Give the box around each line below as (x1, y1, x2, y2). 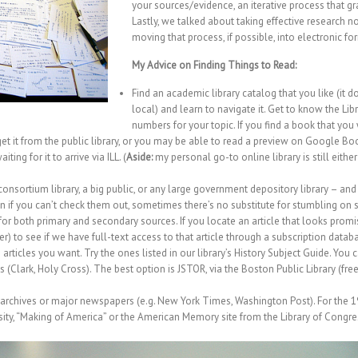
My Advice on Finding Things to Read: (132, 58, 296, 72)
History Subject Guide (234, 245, 329, 260)
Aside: (126, 149, 153, 164)
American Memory (137, 309, 219, 324)
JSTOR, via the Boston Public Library (177, 261, 336, 276)
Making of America (20, 309, 103, 324)
